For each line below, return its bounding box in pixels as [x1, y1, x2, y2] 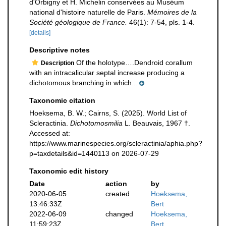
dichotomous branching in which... [29, 79, 138, 87]
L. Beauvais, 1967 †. [123, 119, 190, 127]
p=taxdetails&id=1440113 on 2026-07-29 [29, 149, 159, 157]
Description [41, 60, 74, 67]
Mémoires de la [147, 8, 197, 16]
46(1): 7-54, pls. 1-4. [127, 18, 195, 26]
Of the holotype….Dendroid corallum [74, 59, 193, 67]
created [105, 190, 130, 198]
